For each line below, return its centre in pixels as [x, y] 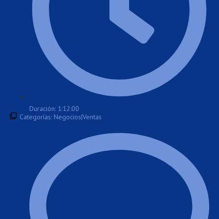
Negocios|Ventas [78, 117]
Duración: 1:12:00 [54, 108]
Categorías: [37, 117]
